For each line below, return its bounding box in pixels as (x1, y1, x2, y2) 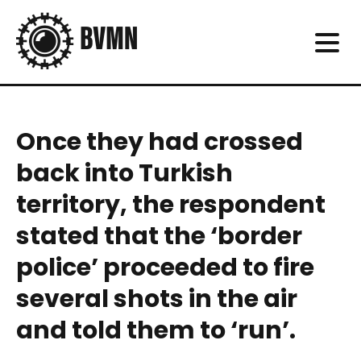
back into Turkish (16, 156, 233, 190)
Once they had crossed (16, 125, 303, 159)
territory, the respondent (16, 188, 326, 222)
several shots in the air (16, 282, 297, 316)
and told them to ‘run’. (16, 313, 296, 347)
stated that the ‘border (16, 219, 302, 253)
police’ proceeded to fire (16, 251, 314, 284)
